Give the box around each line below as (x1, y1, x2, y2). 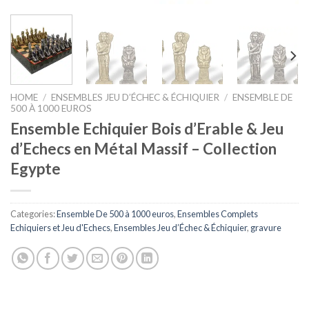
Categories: (10, 208, 57, 220)
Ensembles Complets (177, 208, 258, 220)
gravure (250, 222, 281, 234)
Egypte (10, 159, 61, 179)
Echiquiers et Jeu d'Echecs (10, 222, 110, 234)
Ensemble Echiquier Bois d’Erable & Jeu (10, 119, 283, 139)
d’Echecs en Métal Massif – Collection (10, 139, 277, 159)
